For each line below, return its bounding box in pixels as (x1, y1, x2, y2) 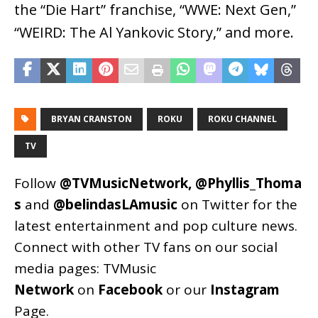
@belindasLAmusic (53, 194, 177, 214)
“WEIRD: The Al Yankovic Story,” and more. (14, 22, 294, 42)
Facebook (98, 280, 163, 299)
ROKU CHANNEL (208, 112, 277, 125)
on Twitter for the (177, 194, 297, 214)
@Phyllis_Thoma (195, 173, 302, 192)
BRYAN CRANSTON (51, 112, 132, 125)
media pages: (14, 258, 103, 278)
